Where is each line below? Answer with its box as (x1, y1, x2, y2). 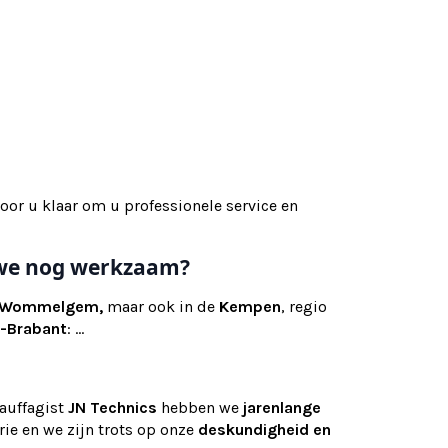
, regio (281, 296, 327, 316)
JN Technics (68, 397, 157, 417)
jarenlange (243, 397, 321, 417)
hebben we (157, 397, 243, 417)
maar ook (107, 296, 175, 316)
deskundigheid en (198, 419, 331, 439)
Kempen (219, 296, 281, 316)
